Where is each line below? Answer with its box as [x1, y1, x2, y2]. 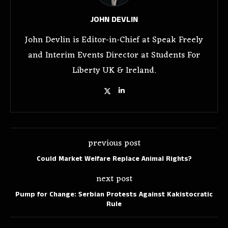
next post [96, 172, 132, 187]
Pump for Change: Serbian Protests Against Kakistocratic [15, 189, 213, 200]
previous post [88, 136, 140, 152]
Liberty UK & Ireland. [72, 63, 156, 79]
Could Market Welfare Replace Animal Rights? [36, 154, 192, 164]
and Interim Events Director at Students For [28, 48, 200, 64]
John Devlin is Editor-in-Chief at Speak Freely [25, 33, 203, 48]
